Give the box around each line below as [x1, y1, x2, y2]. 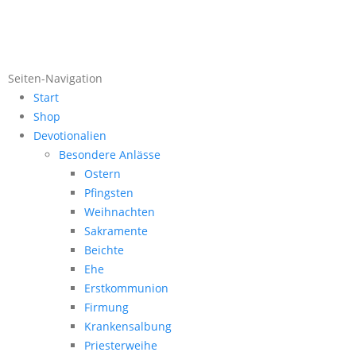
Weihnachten [84, 204, 155, 220]
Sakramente [84, 223, 148, 239]
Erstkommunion [84, 281, 168, 296]
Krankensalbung [84, 319, 172, 335]
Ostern [84, 166, 121, 182]
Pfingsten [84, 185, 133, 201]
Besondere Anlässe [59, 147, 161, 163]
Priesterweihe [84, 338, 157, 354]
